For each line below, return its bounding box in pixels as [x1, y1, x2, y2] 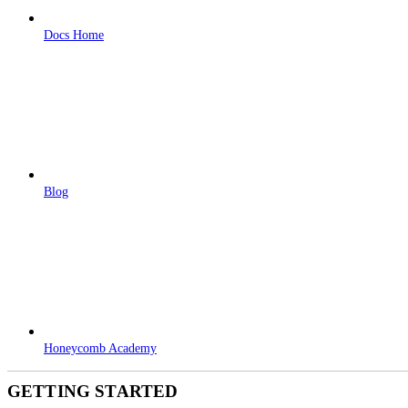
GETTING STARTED [7, 381, 178, 401]
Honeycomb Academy [44, 340, 157, 355]
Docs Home [44, 26, 104, 42]
